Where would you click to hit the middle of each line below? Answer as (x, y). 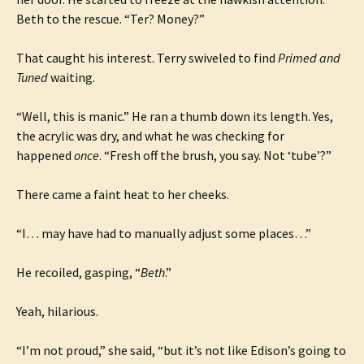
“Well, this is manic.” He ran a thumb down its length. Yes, (175, 116)
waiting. (71, 77)
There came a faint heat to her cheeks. (123, 194)
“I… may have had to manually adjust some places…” (164, 233)
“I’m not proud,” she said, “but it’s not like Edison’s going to (181, 350)
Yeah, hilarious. (57, 311)
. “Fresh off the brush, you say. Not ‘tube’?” (215, 155)
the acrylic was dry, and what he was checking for (150, 136)
